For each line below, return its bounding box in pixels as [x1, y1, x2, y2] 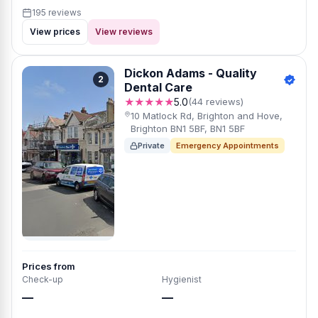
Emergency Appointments [176, 141, 279, 150]
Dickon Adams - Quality [124, 66, 257, 80]
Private [138, 141, 165, 150]
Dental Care [124, 80, 192, 94]
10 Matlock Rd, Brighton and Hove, [130, 110, 283, 121]
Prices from [22, 261, 75, 272]
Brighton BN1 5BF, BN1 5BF [130, 123, 245, 134]
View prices [30, 26, 80, 37]
